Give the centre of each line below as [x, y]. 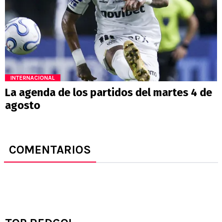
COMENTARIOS [50, 150]
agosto [23, 106]
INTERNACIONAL [33, 78]
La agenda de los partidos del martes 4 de [109, 93]
